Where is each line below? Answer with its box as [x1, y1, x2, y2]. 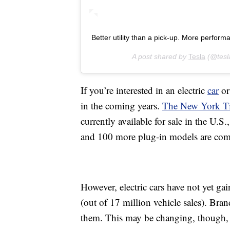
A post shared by [132, 52, 188, 61]
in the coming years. [81, 99, 162, 112]
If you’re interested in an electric [81, 84, 207, 97]
